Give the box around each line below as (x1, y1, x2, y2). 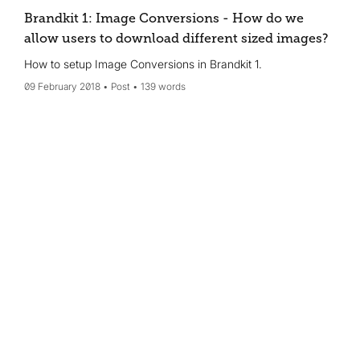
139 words (141, 80, 186, 92)
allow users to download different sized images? (24, 31, 329, 46)
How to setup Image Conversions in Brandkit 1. (24, 56, 262, 71)
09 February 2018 (24, 80, 100, 92)
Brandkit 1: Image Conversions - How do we (24, 10, 304, 26)
